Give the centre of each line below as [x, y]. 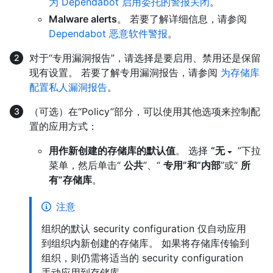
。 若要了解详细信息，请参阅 [182, 19]
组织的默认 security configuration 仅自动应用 [144, 228]
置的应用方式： [63, 126]
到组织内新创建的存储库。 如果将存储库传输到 [145, 243]
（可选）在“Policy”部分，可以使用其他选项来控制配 [145, 111]
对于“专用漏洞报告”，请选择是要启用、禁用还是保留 [145, 58]
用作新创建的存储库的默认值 [112, 150]
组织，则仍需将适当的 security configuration [142, 257]
